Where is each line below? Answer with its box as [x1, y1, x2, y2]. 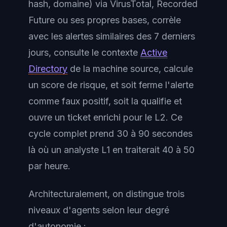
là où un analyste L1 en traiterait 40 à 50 [28, 144, 195, 155]
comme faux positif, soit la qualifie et [28, 96, 182, 106]
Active [140, 47, 167, 58]
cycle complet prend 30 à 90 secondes [28, 128, 193, 139]
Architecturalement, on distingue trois [28, 188, 184, 199]
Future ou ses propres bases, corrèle [28, 15, 181, 25]
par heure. [28, 161, 70, 171]
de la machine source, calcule [67, 63, 193, 74]
